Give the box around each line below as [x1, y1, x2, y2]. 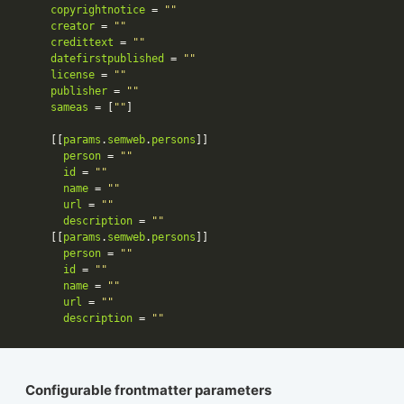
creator [50, 19, 95, 32]
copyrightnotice [50, 3, 145, 16]
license [50, 68, 95, 81]
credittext [50, 35, 114, 49]
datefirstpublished [50, 51, 164, 65]
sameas [50, 100, 88, 114]
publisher [50, 84, 107, 97]
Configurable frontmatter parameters [25, 381, 271, 399]
